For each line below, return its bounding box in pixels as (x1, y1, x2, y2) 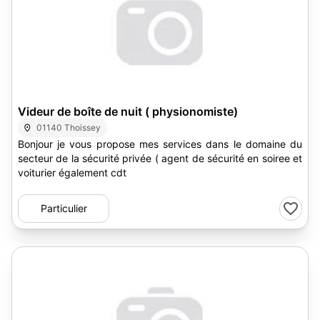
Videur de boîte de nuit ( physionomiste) (18, 104, 238, 119)
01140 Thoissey (36, 122, 101, 133)
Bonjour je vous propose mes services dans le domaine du (18, 138, 302, 150)
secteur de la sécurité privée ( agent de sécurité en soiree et (18, 152, 302, 164)
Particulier (40, 202, 87, 214)
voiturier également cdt (18, 166, 126, 179)
